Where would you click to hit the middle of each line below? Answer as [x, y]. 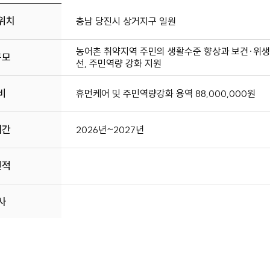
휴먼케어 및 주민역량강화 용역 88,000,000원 [165, 94]
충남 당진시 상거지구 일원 [126, 21]
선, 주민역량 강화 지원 [118, 64]
